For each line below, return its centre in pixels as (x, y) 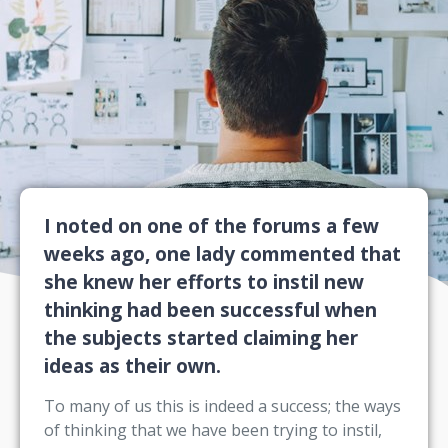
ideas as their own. (135, 365)
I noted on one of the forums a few (211, 225)
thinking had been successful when (210, 309)
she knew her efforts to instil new (204, 281)
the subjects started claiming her (201, 337)
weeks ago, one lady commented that (222, 253)
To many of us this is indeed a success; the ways (222, 405)
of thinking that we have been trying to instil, (213, 429)
